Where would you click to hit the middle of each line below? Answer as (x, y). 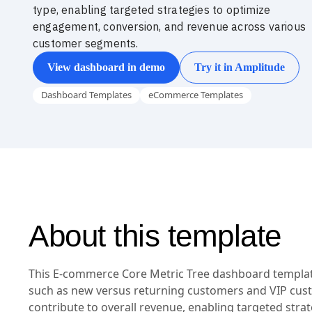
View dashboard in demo (106, 67)
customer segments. (86, 43)
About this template (155, 236)
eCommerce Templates (196, 95)
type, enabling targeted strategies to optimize (152, 10)
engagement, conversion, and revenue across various (170, 26)
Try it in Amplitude (240, 67)
